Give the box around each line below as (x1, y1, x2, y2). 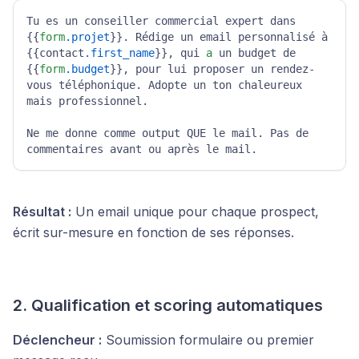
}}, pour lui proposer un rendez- (110, 63, 315, 75)
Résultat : (13, 204, 71, 220)
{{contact (26, 46, 84, 59)
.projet (65, 30, 110, 43)
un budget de (212, 46, 296, 59)
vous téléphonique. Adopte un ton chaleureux (26, 79, 302, 91)
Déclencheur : (13, 332, 102, 348)
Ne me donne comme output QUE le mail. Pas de (26, 127, 309, 139)
